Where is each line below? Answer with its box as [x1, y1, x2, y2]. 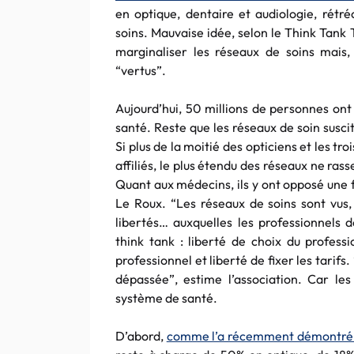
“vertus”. [115, 62, 166, 78]
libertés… [115, 214, 168, 230]
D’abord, [115, 328, 167, 344]
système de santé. [115, 290, 217, 306]
